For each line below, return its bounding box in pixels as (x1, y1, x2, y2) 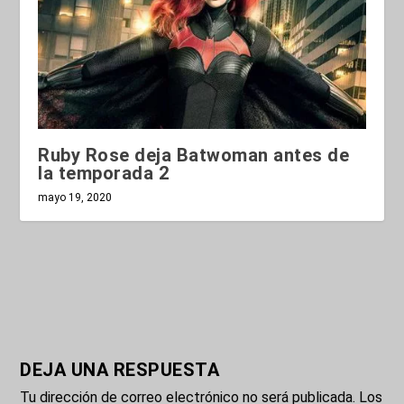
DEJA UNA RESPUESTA (20, 359, 220, 381)
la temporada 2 (38, 162, 170, 185)
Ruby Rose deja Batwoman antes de (38, 144, 350, 167)
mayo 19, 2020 (38, 191, 113, 205)
